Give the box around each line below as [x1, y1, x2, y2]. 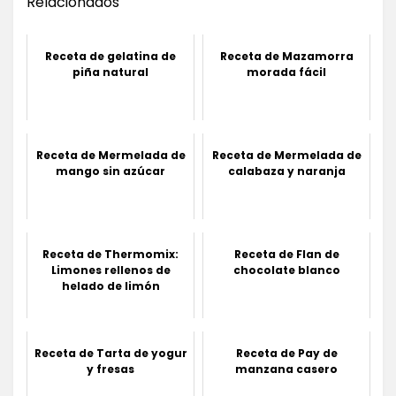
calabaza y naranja [227, 163, 346, 179]
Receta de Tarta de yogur [34, 345, 187, 361]
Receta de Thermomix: [42, 246, 179, 262]
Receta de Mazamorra [219, 48, 354, 64]
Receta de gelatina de [45, 48, 176, 64]
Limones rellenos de [50, 262, 171, 278]
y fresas [87, 361, 134, 377]
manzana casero [235, 361, 338, 377]
